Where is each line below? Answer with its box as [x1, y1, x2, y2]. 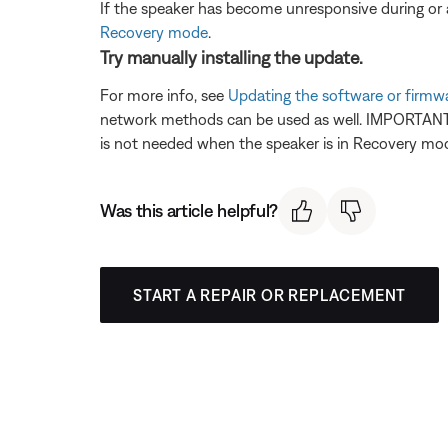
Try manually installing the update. [100, 46, 363, 68]
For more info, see [100, 85, 228, 104]
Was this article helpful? [100, 200, 278, 222]
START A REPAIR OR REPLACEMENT [133, 286, 407, 305]
